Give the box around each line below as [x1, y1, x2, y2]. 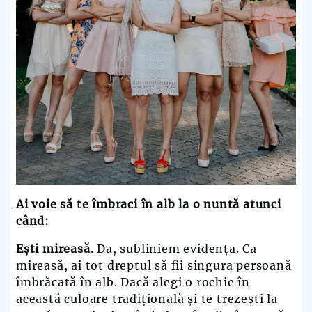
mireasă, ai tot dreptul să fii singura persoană [16, 258, 292, 273]
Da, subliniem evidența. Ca [97, 242, 258, 256]
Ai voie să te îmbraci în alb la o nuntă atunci [16, 197, 281, 212]
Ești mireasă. [16, 242, 97, 256]
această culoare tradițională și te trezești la [16, 292, 278, 306]
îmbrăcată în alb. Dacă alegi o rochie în [16, 275, 250, 290]
